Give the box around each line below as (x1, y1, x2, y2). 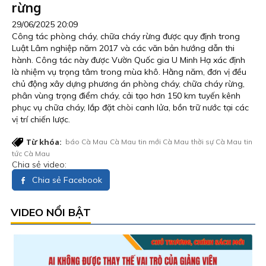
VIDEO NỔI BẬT (11, 205, 91, 219)
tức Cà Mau (12, 148, 50, 158)
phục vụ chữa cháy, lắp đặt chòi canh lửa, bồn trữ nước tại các (12, 102, 249, 113)
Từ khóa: (26, 136, 62, 147)
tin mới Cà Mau (138, 137, 189, 146)
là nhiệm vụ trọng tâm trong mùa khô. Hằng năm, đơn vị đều (12, 66, 246, 77)
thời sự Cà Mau (191, 137, 242, 146)
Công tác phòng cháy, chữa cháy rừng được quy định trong (12, 30, 240, 42)
